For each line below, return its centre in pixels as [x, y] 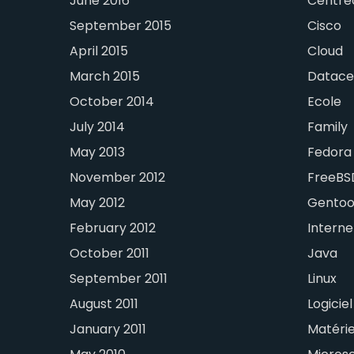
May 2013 [98, 153]
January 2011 [108, 330]
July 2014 [98, 127]
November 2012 [118, 178]
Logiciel [330, 304]
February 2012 [113, 228]
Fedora [329, 153]
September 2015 [121, 26]
